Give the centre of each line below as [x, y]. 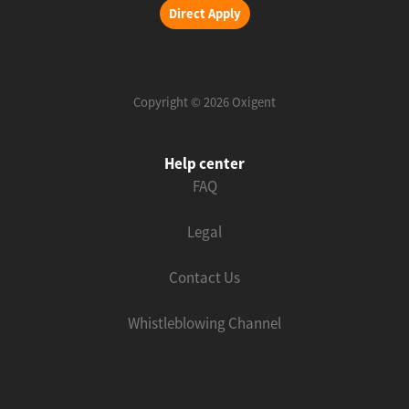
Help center [204, 164]
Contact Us [204, 278]
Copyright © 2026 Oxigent [204, 103]
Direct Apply [204, 14]
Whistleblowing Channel [204, 324]
